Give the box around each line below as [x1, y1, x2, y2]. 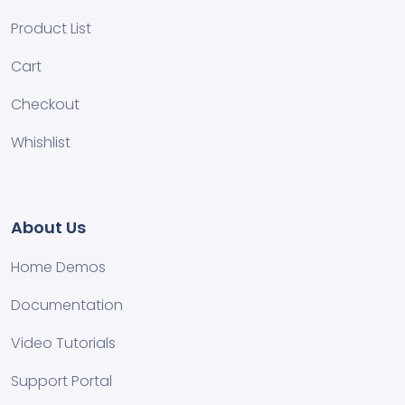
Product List [11, 17, 91, 39]
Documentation [11, 294, 123, 316]
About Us [11, 215, 86, 239]
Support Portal [11, 370, 112, 391]
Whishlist [11, 131, 71, 153]
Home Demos [11, 256, 106, 278]
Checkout [11, 93, 80, 115]
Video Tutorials [11, 332, 116, 353]
